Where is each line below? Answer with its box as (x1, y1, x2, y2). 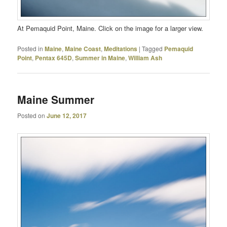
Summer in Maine (75, 53, 126, 63)
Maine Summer (17, 92, 95, 107)
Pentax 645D (35, 53, 72, 63)
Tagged (142, 44, 163, 53)
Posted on (17, 110, 47, 120)
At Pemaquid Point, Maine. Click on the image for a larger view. (17, 23, 204, 33)
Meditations (104, 44, 138, 54)
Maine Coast (65, 44, 101, 54)
